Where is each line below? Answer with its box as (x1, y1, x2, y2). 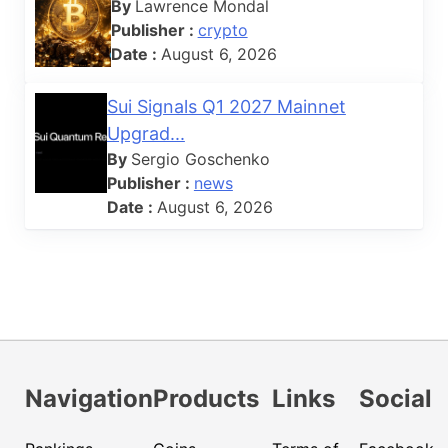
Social (359, 383, 432, 413)
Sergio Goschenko (130, 148, 270, 169)
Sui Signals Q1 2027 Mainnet (106, 95, 346, 117)
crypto (197, 19, 248, 40)
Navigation (25, 383, 153, 413)
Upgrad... (106, 122, 185, 144)
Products (153, 383, 259, 413)
